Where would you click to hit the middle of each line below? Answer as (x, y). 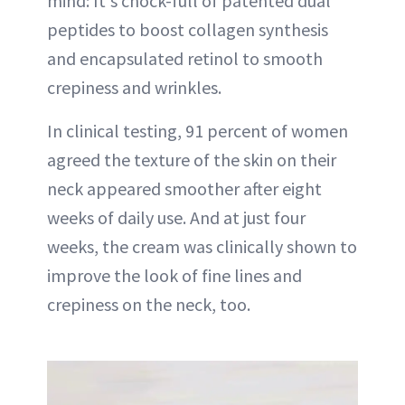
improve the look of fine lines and (174, 275)
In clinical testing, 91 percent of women (198, 130)
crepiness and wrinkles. (134, 87)
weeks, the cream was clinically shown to (202, 246)
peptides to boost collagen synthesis (188, 29)
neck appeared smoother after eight (184, 188)
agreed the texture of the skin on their (192, 159)
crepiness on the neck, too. (149, 304)
